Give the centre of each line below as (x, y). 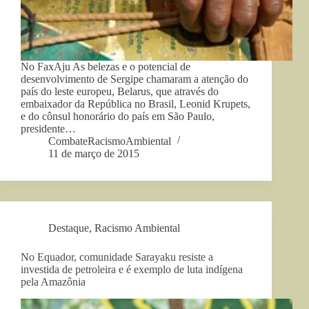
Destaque (69, 228)
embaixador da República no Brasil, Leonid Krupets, (136, 104)
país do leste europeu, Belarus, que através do (120, 92)
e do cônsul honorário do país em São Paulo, (118, 117)
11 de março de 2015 (94, 154)
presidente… (48, 129)
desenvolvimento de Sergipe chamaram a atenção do (134, 79)
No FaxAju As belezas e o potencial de (106, 67)
